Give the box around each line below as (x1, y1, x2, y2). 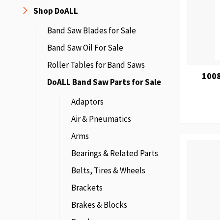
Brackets (71, 182, 103, 193)
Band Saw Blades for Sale (47, 25, 136, 36)
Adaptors (71, 96, 104, 107)
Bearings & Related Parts (71, 148, 158, 159)
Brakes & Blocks (71, 199, 127, 210)
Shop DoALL (32, 5, 78, 16)
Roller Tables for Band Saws (47, 59, 145, 70)
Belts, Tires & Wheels (71, 165, 145, 176)
